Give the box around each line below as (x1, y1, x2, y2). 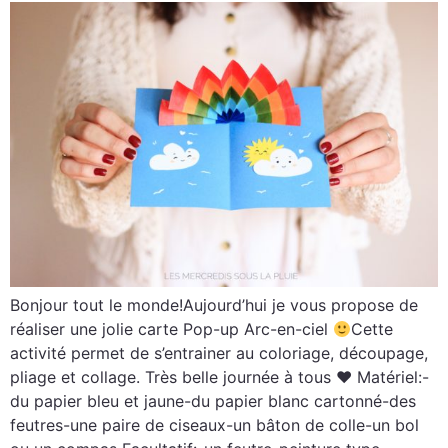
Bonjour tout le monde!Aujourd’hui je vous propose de (10, 295, 418, 316)
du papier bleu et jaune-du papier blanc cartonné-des (10, 391, 416, 412)
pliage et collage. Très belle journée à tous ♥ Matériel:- (10, 367, 429, 388)
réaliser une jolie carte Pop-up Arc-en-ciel (10, 319, 333, 340)
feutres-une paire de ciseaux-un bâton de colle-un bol (10, 415, 419, 436)
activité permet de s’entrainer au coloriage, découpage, (10, 343, 428, 364)
